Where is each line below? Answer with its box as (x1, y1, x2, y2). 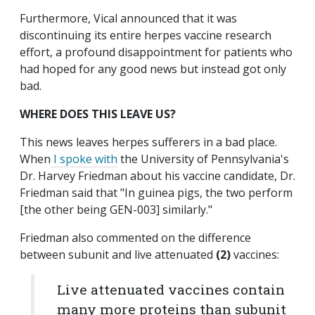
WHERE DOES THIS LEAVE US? (20, 106, 176, 122)
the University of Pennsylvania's (117, 151, 289, 167)
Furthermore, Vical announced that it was (20, 11, 237, 27)
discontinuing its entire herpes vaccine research (20, 27, 271, 44)
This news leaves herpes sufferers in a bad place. (20, 134, 277, 150)
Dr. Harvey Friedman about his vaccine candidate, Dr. (20, 168, 295, 184)
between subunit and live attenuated (20, 247, 216, 263)
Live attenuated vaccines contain (57, 281, 285, 299)
